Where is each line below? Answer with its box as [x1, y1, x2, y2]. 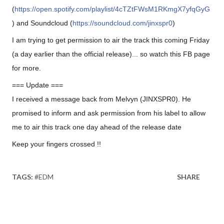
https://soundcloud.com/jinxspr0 [72, 19, 172, 27]
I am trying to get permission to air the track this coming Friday [12, 36, 209, 44]
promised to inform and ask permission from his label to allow [12, 109, 205, 117]
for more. [12, 64, 43, 72]
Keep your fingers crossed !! [12, 140, 103, 148]
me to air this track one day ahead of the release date [12, 123, 181, 131]
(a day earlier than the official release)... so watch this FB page [12, 50, 210, 58]
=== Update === [12, 81, 63, 89]
